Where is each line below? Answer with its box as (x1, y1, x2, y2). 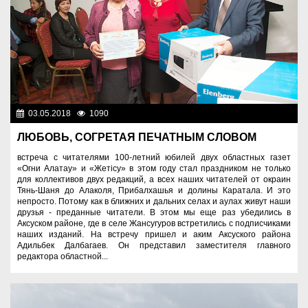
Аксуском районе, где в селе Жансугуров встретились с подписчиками (17, 219, 291, 229)
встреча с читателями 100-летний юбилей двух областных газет (17, 153, 291, 163)
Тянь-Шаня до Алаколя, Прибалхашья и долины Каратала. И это (17, 186, 291, 196)
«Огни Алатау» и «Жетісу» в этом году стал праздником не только (17, 164, 291, 174)
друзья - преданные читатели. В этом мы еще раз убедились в (17, 208, 291, 218)
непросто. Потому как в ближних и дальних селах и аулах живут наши (17, 197, 291, 207)
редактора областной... (17, 252, 108, 262)
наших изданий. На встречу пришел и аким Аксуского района (17, 230, 291, 240)
